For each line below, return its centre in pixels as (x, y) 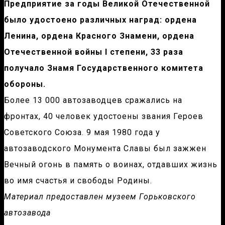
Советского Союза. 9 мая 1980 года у (82, 133)
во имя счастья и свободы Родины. (78, 181)
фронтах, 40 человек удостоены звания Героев (104, 117)
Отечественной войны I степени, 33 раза (94, 52)
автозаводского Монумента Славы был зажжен (105, 149)
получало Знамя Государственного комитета (104, 68)
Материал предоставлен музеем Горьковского (100, 197)
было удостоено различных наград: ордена (100, 20)
